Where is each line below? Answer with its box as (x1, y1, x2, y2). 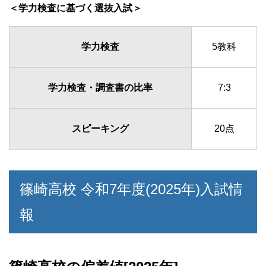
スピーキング (72, 123, 129, 134)
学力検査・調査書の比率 (48, 83, 153, 93)
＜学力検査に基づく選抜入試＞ (9, 3, 142, 14)
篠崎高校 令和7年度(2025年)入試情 (20, 181, 243, 198)
